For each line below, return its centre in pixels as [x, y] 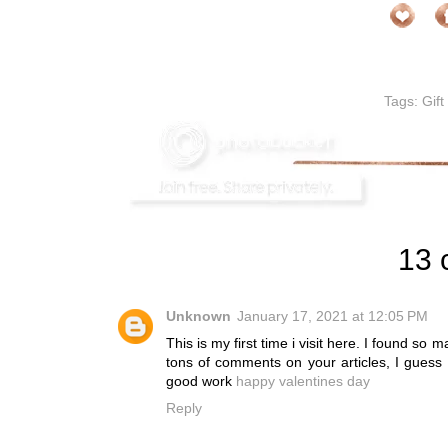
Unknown [198, 316]
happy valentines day [303, 381]
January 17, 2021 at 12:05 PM [332, 316]
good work [201, 381]
